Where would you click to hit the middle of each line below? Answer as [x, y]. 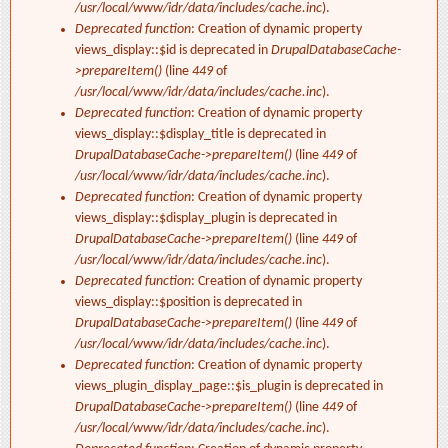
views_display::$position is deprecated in [188, 303]
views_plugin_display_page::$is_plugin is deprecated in [229, 387]
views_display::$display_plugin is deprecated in [206, 219]
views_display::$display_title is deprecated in [200, 135]
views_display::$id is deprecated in [173, 51]
